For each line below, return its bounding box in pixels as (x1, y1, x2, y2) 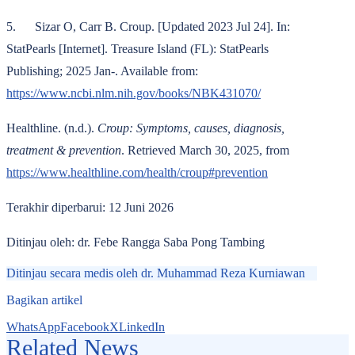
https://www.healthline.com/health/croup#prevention (6, 166, 268, 179)
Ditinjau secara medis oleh (6, 266, 138, 280)
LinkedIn (119, 320, 165, 334)
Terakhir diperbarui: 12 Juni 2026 (6, 200, 174, 214)
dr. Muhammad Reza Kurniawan (141, 266, 305, 280)
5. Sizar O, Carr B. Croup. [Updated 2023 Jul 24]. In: (6, 20, 290, 33)
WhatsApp (6, 320, 60, 334)
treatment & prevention (6, 143, 121, 157)
